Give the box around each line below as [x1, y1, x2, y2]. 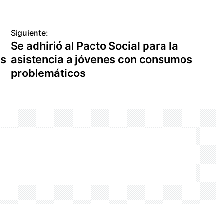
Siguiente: [11, 27, 49, 37]
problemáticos [11, 66, 86, 79]
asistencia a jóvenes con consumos [11, 53, 193, 66]
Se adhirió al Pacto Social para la [11, 39, 179, 52]
